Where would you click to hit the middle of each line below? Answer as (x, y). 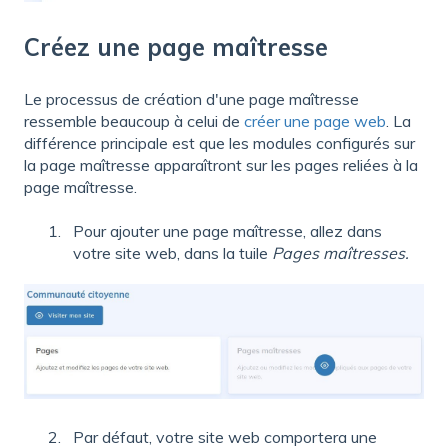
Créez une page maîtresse (176, 47)
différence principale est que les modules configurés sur (219, 142)
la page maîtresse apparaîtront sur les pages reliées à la (221, 164)
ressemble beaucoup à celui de (134, 120)
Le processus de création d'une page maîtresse (191, 98)
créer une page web (315, 120)
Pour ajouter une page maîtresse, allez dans (227, 230)
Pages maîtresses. (340, 252)
